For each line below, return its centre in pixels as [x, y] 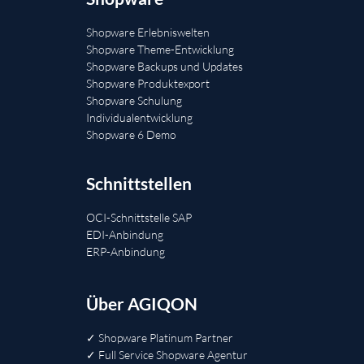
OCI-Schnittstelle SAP [139, 218]
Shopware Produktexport [148, 84]
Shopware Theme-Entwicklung [160, 50]
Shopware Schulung [134, 101]
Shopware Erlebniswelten [148, 32]
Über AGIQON [142, 304]
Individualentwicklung [139, 118]
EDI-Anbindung [125, 235]
